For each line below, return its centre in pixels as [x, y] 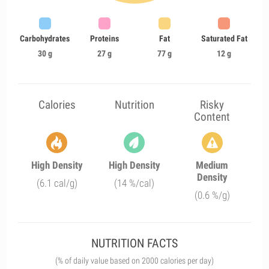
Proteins [105, 38]
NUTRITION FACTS [134, 243]
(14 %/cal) [134, 183]
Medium [212, 165]
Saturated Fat [224, 38]
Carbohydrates [45, 38]
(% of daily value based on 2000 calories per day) [134, 261]
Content [212, 117]
